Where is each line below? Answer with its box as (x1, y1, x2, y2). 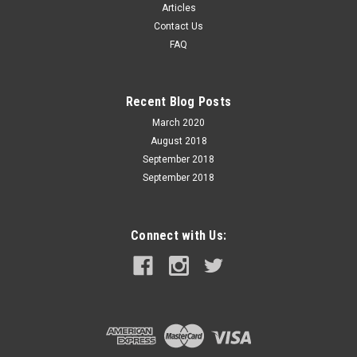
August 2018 (150, 135, 207, 147)
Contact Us (154, 20, 203, 32)
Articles (161, 2, 196, 14)
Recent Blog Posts (125, 93, 232, 109)
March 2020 (152, 116, 205, 128)
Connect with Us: (131, 227, 226, 243)
